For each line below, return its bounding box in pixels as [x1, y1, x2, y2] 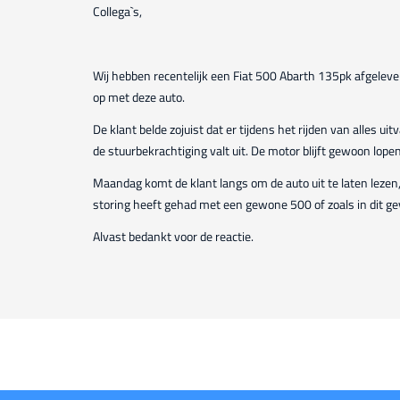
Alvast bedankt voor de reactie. [93, 227, 256, 246]
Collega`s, [93, 2, 142, 21]
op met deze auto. [93, 87, 187, 106]
